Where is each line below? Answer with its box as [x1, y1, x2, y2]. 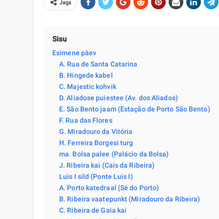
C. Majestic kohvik [59, 83, 116, 91]
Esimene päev [52, 49, 97, 57]
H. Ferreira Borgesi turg [59, 139, 133, 147]
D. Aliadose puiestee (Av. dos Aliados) [59, 94, 178, 102]
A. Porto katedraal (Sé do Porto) [59, 184, 159, 192]
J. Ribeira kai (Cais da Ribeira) [59, 161, 155, 170]
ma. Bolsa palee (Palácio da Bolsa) [59, 150, 169, 158]
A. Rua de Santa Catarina [59, 60, 138, 68]
